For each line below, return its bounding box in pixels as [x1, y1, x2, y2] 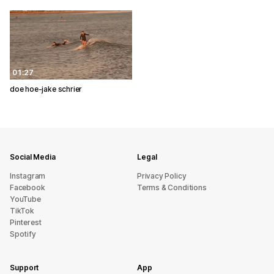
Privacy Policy [137, 171, 187, 180]
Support [10, 263, 39, 272]
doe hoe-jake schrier [10, 84, 83, 94]
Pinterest [10, 218, 42, 227]
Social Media [10, 152, 56, 161]
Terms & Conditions [137, 183, 207, 192]
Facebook [10, 183, 45, 192]
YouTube [10, 194, 41, 204]
